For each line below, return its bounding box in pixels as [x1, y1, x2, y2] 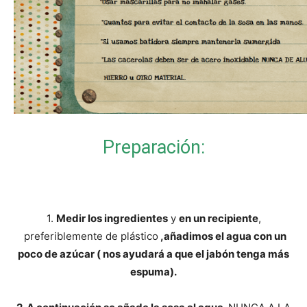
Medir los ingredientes [56, 211, 168, 225]
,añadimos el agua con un [158, 229, 286, 243]
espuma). [130, 265, 177, 278]
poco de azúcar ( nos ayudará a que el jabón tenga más [18, 247, 289, 260]
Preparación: [102, 136, 205, 158]
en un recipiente [178, 211, 258, 225]
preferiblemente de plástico [21, 229, 158, 243]
